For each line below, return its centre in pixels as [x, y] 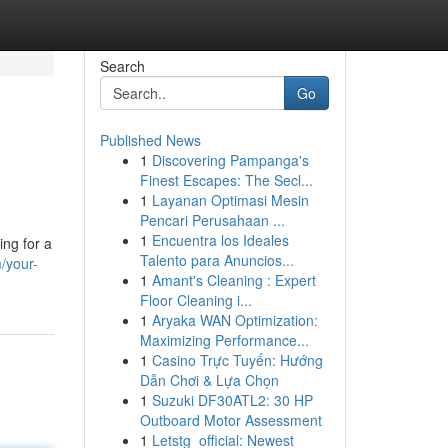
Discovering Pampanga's [230, 160]
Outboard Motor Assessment [230, 420]
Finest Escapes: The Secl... [226, 180]
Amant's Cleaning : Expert [233, 280]
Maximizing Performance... [224, 340]
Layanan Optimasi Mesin [230, 200]
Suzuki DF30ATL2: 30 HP [232, 400]
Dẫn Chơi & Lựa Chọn [209, 380]
